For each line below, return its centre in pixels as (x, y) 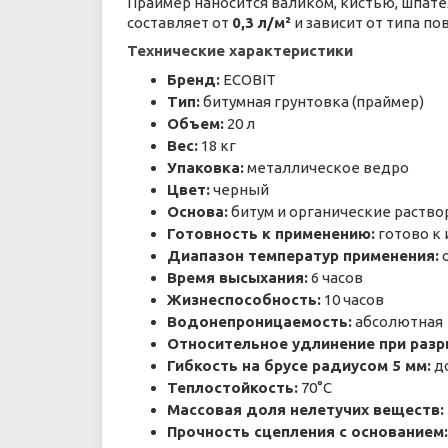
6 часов (335, 277)
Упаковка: (205, 167)
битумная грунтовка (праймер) (312, 101)
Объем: (195, 123)
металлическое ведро (326, 167)
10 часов (352, 299)
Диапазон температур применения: (303, 255)
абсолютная (397, 321)
